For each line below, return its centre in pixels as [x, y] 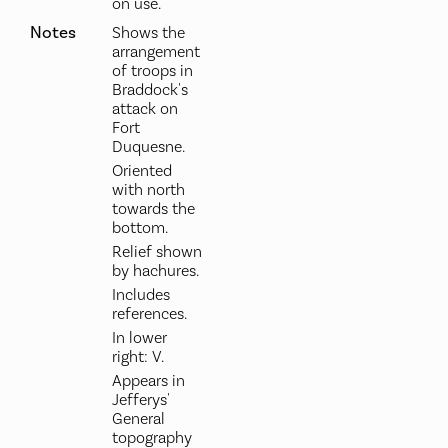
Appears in [148, 381]
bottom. [139, 228]
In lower [139, 338]
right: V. [137, 357]
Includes [140, 295]
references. [149, 314]
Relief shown [156, 252]
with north [148, 190]
